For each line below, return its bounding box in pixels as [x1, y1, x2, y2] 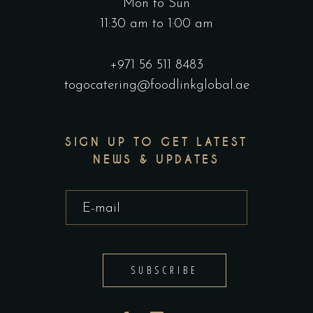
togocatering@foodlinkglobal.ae [64, 79, 249, 93]
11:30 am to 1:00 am [100, 17, 213, 31]
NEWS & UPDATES [93, 152, 220, 168]
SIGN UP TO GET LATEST [64, 135, 249, 150]
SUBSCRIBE [130, 263, 199, 277]
